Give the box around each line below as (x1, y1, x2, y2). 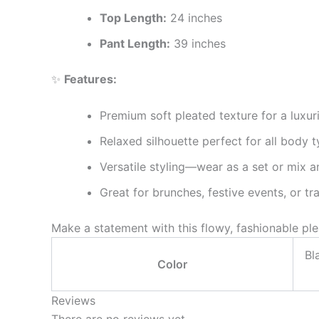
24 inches (167, 10, 222, 25)
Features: (64, 71, 117, 86)
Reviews (51, 293, 95, 308)
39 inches (170, 36, 226, 51)
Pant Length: (100, 36, 170, 51)
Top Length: (100, 10, 167, 25)
